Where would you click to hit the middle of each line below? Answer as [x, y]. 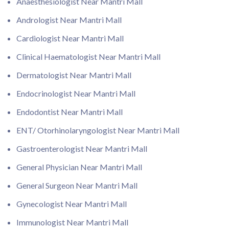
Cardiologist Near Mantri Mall [70, 38]
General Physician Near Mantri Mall [79, 167]
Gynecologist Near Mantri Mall [72, 204]
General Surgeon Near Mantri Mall [77, 185]
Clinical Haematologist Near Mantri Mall [88, 56]
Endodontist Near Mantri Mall [70, 112]
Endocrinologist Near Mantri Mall [76, 93]
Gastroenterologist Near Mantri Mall [82, 148]
